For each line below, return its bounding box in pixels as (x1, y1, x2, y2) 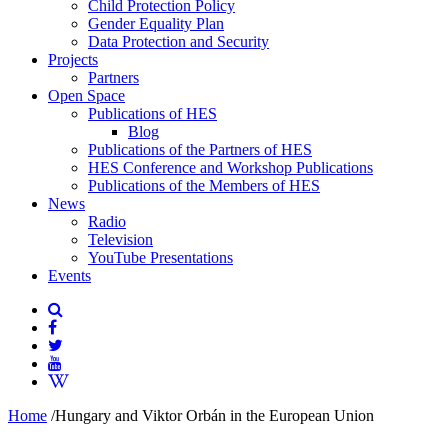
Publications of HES (88, 105, 217, 122)
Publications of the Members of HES (88, 177, 320, 194)
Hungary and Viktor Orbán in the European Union (55, 407, 374, 424)
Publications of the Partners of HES (88, 141, 312, 158)
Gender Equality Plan (88, 15, 224, 32)
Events (48, 267, 91, 284)
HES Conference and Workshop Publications (88, 159, 373, 176)
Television (88, 231, 153, 248)
